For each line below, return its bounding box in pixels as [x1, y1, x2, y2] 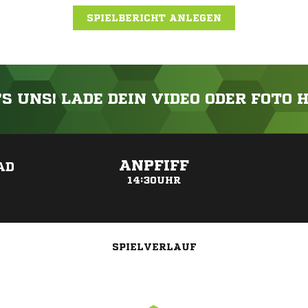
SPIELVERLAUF [111, 242, 197, 252]
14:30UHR [127, 175, 181, 185]
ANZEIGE [138, 137, 170, 144]
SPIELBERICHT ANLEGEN [87, 13, 221, 23]
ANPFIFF [119, 158, 189, 173]
